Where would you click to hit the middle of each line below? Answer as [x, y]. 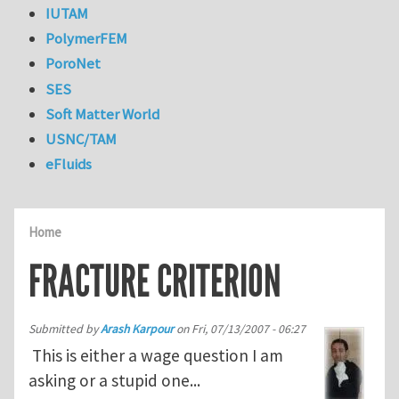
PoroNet [73, 64]
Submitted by [65, 329]
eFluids [69, 164]
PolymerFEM [87, 39]
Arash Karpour [137, 329]
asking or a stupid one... [114, 380]
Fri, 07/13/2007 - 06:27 [248, 329]
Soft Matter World [103, 114]
